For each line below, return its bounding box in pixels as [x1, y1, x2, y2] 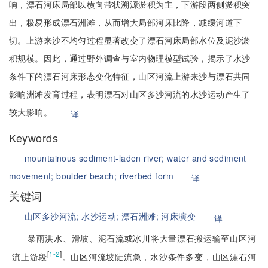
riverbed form [119, 170, 173, 182]
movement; [9, 170, 57, 182]
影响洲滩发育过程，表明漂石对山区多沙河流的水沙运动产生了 [9, 88, 251, 100]
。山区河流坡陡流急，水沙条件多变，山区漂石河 [62, 250, 256, 263]
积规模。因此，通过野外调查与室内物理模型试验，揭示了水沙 [9, 52, 251, 64]
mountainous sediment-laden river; [25, 152, 167, 164]
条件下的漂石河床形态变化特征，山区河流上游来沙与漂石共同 [9, 70, 251, 82]
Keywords [9, 130, 59, 145]
